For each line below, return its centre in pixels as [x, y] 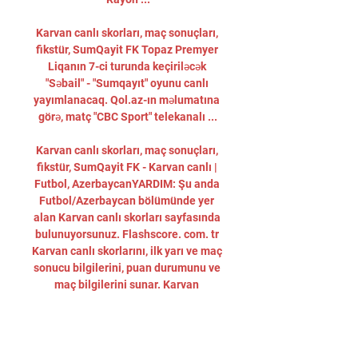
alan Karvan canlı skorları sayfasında [127, 217]
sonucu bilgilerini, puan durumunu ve [127, 268]
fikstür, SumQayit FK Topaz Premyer [127, 50]
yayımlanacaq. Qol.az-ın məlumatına [127, 100]
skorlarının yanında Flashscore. [128, 301]
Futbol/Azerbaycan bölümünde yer [127, 201]
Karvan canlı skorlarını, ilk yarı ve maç [127, 251]
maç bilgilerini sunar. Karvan [127, 284]
